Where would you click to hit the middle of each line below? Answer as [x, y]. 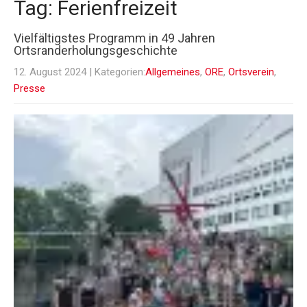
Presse [29, 89]
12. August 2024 [50, 72]
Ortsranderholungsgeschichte [96, 51]
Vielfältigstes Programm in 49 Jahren [114, 38]
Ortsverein [251, 72]
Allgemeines [173, 72]
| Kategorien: [117, 72]
